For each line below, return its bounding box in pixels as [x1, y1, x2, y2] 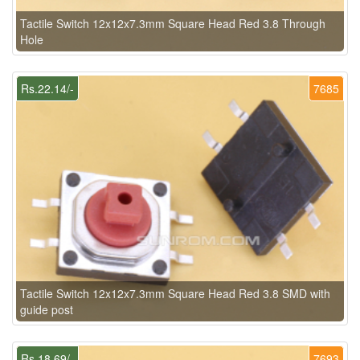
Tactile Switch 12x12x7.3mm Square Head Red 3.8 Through [20, 15, 325, 32]
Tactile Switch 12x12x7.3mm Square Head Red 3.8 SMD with [20, 285, 330, 302]
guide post [20, 301, 73, 318]
